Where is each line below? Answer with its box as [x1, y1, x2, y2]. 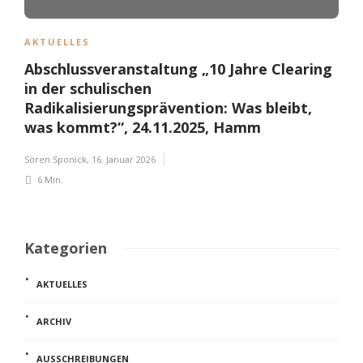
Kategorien [24, 237, 107, 258]
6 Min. [35, 173, 63, 186]
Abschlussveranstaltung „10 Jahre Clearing [24, 58, 332, 79]
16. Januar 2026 [92, 152, 156, 165]
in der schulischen [24, 78, 152, 98]
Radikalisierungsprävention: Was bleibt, [24, 97, 312, 117]
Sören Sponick [24, 152, 87, 165]
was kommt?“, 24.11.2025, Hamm [24, 117, 261, 137]
